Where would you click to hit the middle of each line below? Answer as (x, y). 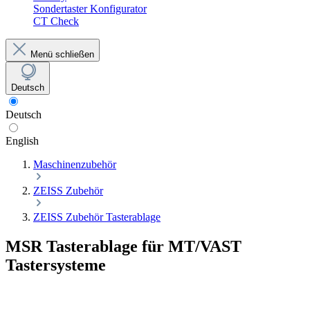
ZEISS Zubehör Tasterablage (97, 217)
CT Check (56, 21)
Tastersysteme (56, 265)
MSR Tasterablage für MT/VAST (124, 246)
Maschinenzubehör (75, 164)
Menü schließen (62, 54)
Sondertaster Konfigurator (90, 9)
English (22, 141)
